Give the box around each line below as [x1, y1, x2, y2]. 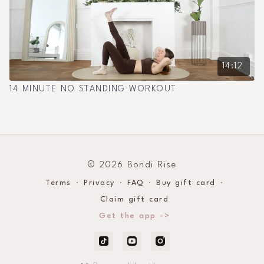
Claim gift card [100, 196, 169, 203]
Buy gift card [156, 179, 216, 187]
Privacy [84, 179, 115, 187]
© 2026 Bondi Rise [87, 161, 177, 170]
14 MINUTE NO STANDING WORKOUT [9, 84, 177, 94]
